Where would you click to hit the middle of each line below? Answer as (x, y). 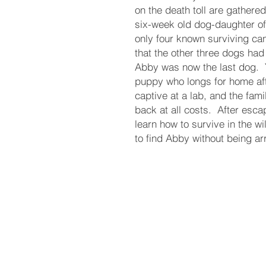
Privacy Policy (148, 251)
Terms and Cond (153, 204)
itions (199, 204)
